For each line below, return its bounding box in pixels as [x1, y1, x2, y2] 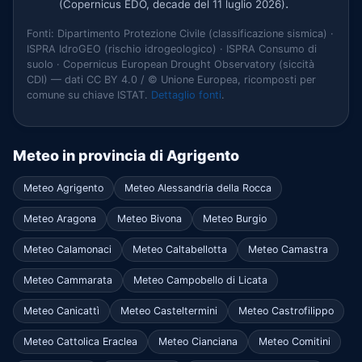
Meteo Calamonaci [23, 242, 112, 255]
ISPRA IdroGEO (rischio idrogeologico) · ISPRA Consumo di [27, 43, 317, 55]
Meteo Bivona [117, 212, 182, 225]
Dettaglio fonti [151, 89, 221, 101]
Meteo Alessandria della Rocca [124, 181, 271, 194]
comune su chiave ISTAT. [27, 89, 151, 101]
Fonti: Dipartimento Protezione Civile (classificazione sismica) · [27, 27, 334, 40]
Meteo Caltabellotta [133, 242, 227, 255]
